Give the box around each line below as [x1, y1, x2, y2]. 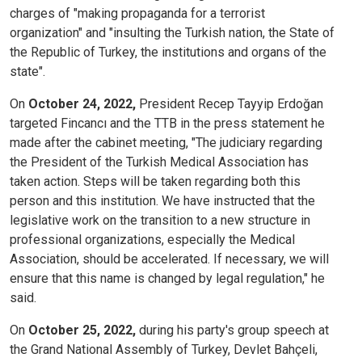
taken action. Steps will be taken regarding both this [10, 174, 301, 190]
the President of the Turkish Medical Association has [10, 154, 309, 170]
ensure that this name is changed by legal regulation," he [10, 271, 325, 287]
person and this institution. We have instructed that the [10, 193, 315, 209]
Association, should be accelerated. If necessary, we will [10, 251, 329, 267]
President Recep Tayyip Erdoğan [136, 96, 323, 112]
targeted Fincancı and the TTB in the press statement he [10, 116, 325, 132]
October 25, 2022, [28, 322, 136, 339]
